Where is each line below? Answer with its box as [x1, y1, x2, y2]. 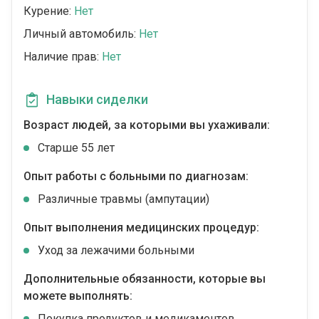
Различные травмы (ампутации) [38, 192, 209, 206]
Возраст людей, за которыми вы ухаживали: [23, 118, 270, 132]
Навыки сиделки [46, 92, 148, 108]
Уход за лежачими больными [38, 244, 194, 258]
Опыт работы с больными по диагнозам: [23, 169, 249, 184]
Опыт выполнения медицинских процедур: [23, 221, 259, 235]
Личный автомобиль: [23, 27, 139, 41]
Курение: [23, 4, 74, 19]
